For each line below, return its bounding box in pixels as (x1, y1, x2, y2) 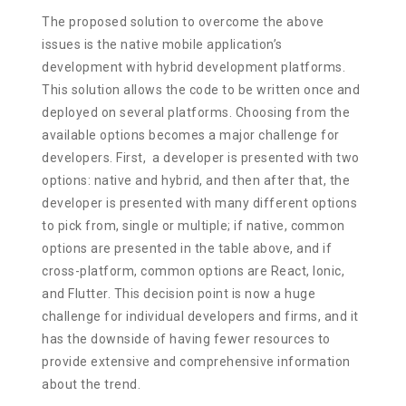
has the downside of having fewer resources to (42, 332, 331, 346)
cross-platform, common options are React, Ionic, (42, 264, 345, 278)
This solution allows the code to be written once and (42, 82, 361, 97)
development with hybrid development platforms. (42, 60, 346, 74)
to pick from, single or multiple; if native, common (42, 218, 345, 233)
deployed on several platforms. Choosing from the (42, 105, 351, 120)
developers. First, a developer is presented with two (42, 150, 360, 165)
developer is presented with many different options (42, 196, 358, 210)
